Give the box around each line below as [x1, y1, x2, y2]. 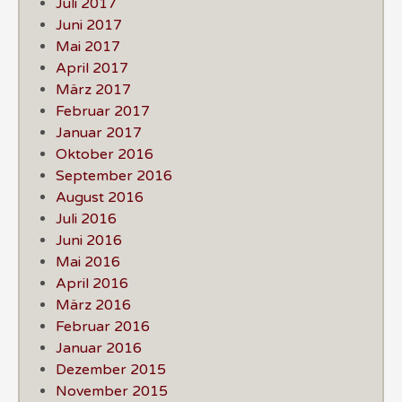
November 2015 [56, 381, 168, 400]
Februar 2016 [56, 317, 150, 336]
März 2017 [56, 80, 131, 99]
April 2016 [56, 274, 128, 293]
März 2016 [56, 295, 131, 314]
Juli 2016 [56, 209, 117, 228]
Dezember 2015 [56, 360, 166, 379]
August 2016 [56, 188, 144, 206]
